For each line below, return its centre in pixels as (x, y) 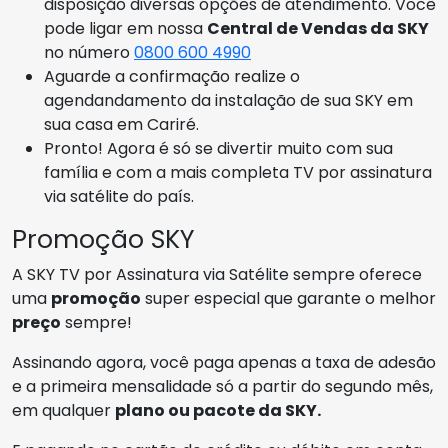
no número (89, 53)
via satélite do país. (119, 197)
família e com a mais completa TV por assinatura (238, 173)
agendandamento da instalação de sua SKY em (228, 101)
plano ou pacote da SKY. (218, 411)
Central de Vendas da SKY (318, 29)
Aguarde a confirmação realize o (172, 77)
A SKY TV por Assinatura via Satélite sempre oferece (217, 275)
